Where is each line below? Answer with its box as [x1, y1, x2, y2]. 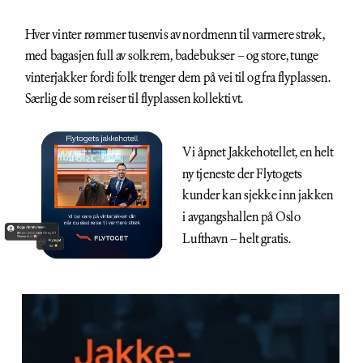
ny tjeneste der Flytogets [182, 164, 302, 183]
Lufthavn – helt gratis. [182, 228, 291, 248]
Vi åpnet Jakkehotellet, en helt [182, 143, 334, 161]
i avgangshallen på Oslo [182, 207, 301, 226]
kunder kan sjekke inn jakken [182, 186, 334, 205]
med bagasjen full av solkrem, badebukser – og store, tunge [24, 46, 319, 65]
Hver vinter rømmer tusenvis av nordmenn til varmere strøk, [24, 24, 325, 44]
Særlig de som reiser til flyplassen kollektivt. [24, 89, 243, 108]
